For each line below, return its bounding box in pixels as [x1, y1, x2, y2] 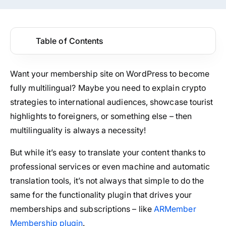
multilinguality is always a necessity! [10, 125, 146, 135]
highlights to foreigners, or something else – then [10, 110, 192, 121]
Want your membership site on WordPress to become [10, 68, 209, 79]
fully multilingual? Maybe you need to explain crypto [10, 82, 206, 93]
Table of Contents [36, 35, 103, 46]
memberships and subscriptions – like [10, 203, 154, 214]
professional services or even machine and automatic [10, 161, 210, 172]
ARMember [153, 203, 196, 214]
